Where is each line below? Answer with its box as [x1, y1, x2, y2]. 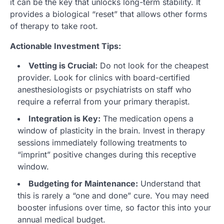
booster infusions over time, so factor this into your [17, 202, 211, 212]
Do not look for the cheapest [97, 60, 208, 70]
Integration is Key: [28, 113, 100, 123]
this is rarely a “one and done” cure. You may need [17, 190, 209, 200]
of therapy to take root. [10, 20, 98, 31]
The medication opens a [100, 113, 193, 123]
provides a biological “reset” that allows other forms [10, 8, 207, 19]
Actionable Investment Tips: [10, 40, 121, 51]
